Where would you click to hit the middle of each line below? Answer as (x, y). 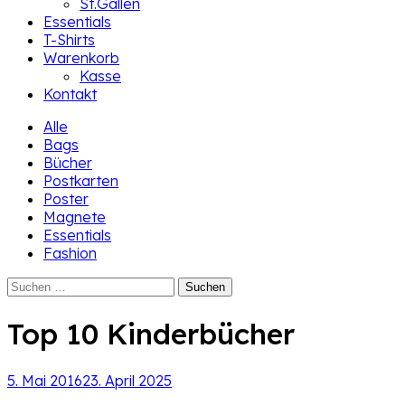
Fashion (70, 253)
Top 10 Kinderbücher (151, 334)
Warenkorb (81, 58)
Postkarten (81, 181)
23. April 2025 (127, 380)
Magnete (75, 217)
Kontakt (70, 94)
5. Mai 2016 (45, 380)
